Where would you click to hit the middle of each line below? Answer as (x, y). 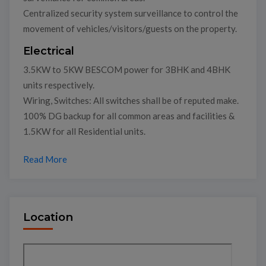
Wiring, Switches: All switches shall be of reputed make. (131, 101)
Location (48, 217)
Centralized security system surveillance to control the (130, 13)
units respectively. (58, 85)
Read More (45, 159)
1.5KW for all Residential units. (84, 132)
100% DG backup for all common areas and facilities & (129, 116)
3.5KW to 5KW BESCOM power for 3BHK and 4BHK (126, 70)
